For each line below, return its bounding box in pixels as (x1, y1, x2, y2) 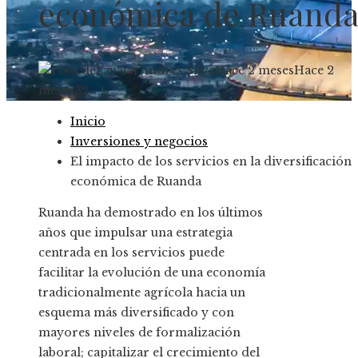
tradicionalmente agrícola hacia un (38, 285, 245, 300)
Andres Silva (140, 63, 215, 78)
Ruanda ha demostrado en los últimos (38, 205, 263, 221)
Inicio (70, 114, 105, 129)
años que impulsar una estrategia (38, 225, 233, 241)
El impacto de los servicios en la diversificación (70, 154, 352, 169)
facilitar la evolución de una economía (38, 265, 265, 280)
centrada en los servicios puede (38, 245, 225, 261)
